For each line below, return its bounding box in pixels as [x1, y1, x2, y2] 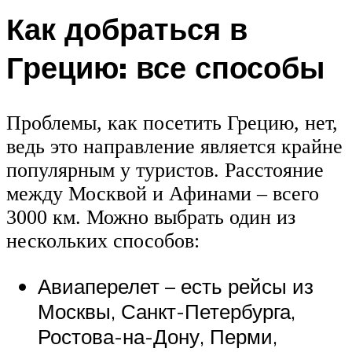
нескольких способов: [6, 229, 200, 253]
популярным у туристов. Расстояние [6, 159, 324, 182]
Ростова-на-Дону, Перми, [38, 323, 277, 349]
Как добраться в [6, 9, 247, 49]
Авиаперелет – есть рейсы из [38, 273, 313, 299]
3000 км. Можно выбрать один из [6, 206, 295, 229]
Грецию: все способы [6, 48, 324, 87]
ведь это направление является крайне [6, 135, 343, 159]
